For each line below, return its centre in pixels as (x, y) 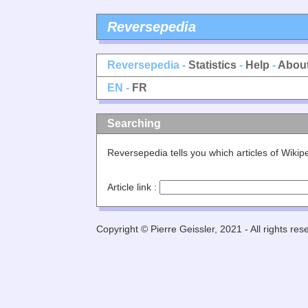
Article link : (133, 187)
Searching (134, 123)
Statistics (212, 65)
